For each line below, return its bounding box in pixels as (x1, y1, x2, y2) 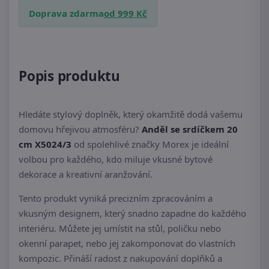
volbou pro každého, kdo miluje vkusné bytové (19, 153, 213, 166)
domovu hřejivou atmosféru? (19, 123, 142, 136)
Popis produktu (19, 67, 120, 85)
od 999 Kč (104, 7, 147, 19)
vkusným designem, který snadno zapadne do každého (19, 207, 246, 220)
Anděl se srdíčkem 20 (142, 123, 238, 136)
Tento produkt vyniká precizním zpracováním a (19, 192, 213, 205)
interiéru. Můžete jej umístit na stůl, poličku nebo (19, 222, 221, 235)
